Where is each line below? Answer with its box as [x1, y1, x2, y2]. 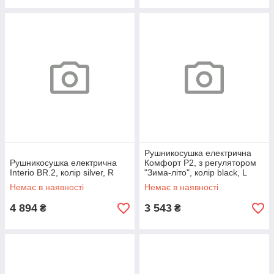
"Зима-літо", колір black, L [144, 168, 247, 177]
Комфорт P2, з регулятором [144, 158, 256, 168]
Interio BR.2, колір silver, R [10, 168, 114, 177]
